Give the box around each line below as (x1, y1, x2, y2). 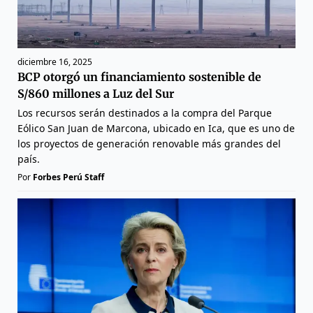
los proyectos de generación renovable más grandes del (17, 137, 281, 151)
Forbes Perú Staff (33, 171, 104, 184)
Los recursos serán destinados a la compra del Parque (17, 106, 272, 120)
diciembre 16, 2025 (17, 56, 92, 68)
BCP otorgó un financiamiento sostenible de (17, 70, 261, 85)
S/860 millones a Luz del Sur (17, 87, 174, 101)
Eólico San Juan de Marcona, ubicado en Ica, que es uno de (17, 122, 295, 136)
